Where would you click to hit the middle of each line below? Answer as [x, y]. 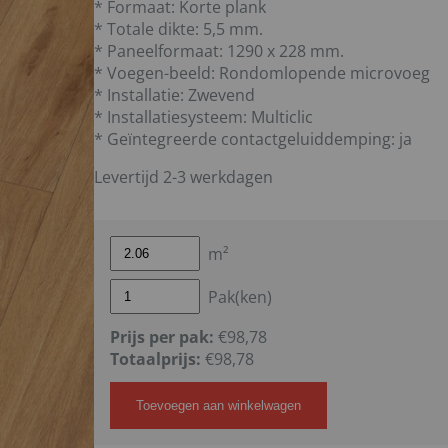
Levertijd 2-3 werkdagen [183, 177]
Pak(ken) [239, 296]
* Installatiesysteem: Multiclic [203, 117]
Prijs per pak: [161, 337]
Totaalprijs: [155, 359]
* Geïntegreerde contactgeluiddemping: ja [252, 139]
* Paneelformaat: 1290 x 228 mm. [218, 51]
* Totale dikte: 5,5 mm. [178, 29]
